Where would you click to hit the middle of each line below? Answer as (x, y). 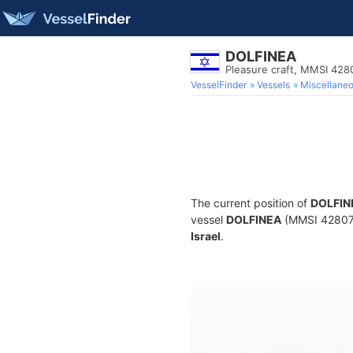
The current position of (251, 203)
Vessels (273, 85)
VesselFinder (219, 85)
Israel (206, 236)
